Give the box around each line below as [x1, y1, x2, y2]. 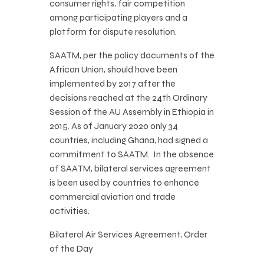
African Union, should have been [49, 64, 177, 75]
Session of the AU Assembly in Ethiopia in [49, 106, 214, 118]
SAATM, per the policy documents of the [49, 49, 214, 61]
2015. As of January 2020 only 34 [49, 120, 178, 132]
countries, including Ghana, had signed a [49, 134, 208, 146]
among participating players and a [49, 12, 187, 24]
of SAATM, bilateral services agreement [49, 163, 211, 174]
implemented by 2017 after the [49, 78, 176, 90]
